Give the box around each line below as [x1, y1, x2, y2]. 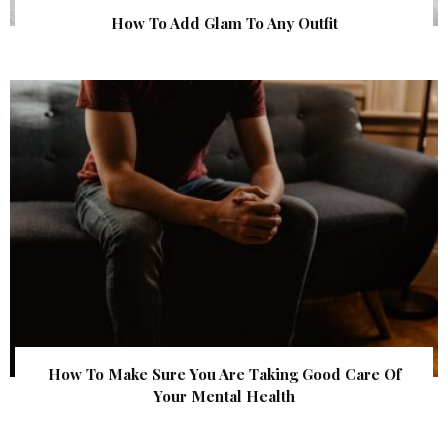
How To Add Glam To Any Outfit [110, 12, 338, 33]
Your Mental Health [153, 386, 295, 407]
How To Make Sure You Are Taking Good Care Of [47, 364, 401, 385]
